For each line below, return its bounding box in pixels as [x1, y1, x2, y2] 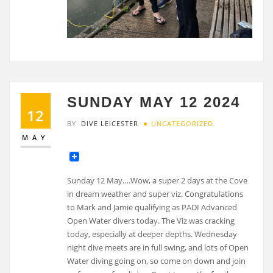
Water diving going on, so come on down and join [67, 255, 246, 267]
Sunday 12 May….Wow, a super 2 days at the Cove [67, 175, 248, 186]
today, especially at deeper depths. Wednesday [67, 229, 238, 240]
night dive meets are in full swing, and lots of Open [67, 242, 249, 253]
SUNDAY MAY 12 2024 [67, 94, 241, 111]
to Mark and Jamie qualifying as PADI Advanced [67, 202, 238, 213]
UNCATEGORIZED [151, 118, 213, 128]
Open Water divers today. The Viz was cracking [67, 215, 235, 227]
